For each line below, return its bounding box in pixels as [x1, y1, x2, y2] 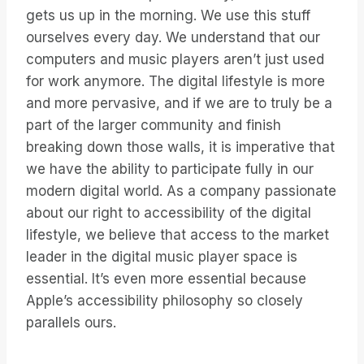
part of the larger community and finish [26, 117, 281, 134]
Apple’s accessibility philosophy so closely [26, 292, 303, 310]
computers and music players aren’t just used [26, 51, 324, 68]
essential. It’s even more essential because [26, 271, 306, 288]
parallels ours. [26, 314, 116, 331]
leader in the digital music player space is [26, 249, 297, 266]
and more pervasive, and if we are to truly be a [26, 95, 332, 112]
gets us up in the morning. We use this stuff [26, 7, 310, 24]
